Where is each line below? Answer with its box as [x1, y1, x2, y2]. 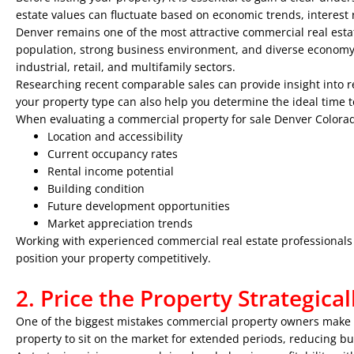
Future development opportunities [47, 198, 230, 213]
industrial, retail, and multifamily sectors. [16, 59, 235, 74]
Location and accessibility [47, 129, 183, 144]
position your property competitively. [16, 250, 211, 265]
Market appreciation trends [47, 216, 193, 231]
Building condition [47, 181, 145, 196]
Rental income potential [47, 164, 174, 179]
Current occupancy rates [47, 146, 178, 161]
